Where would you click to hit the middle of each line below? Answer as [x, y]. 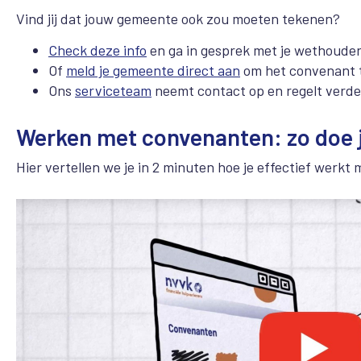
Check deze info [98, 50]
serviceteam [113, 90]
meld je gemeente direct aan [153, 70]
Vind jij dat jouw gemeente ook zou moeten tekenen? [178, 19]
